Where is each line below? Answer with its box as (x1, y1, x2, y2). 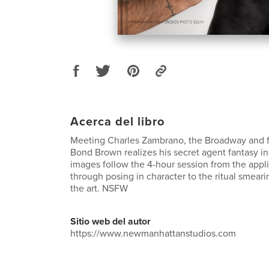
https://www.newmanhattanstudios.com (70, 227, 236, 240)
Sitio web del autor (70, 215, 151, 228)
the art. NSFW (70, 182, 128, 195)
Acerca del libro (70, 114, 165, 129)
